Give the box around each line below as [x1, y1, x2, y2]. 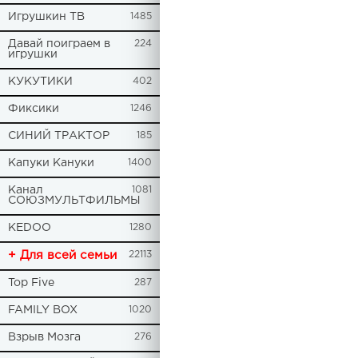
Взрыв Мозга [8, 332, 81, 342]
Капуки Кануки [8, 158, 94, 168]
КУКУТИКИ [8, 77, 73, 86]
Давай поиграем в [8, 39, 110, 49]
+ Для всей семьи [8, 250, 117, 261]
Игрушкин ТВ [8, 12, 85, 22]
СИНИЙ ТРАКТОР [8, 131, 109, 141]
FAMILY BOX [8, 305, 78, 315]
